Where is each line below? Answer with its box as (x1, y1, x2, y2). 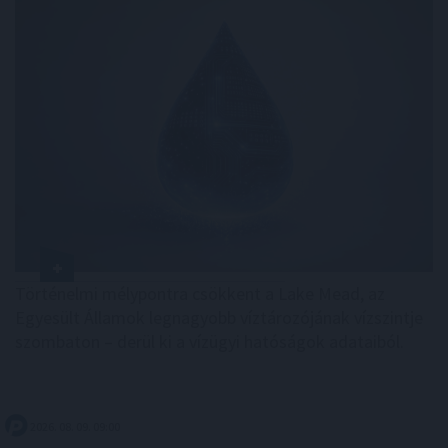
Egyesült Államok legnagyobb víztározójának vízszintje (15, 305, 423, 329)
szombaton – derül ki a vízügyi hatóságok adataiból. (15, 329, 404, 353)
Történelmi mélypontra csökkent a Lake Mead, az (15, 281, 385, 305)
